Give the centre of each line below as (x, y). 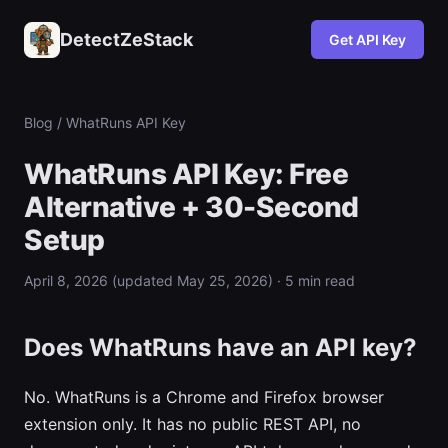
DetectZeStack (126, 39)
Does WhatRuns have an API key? (220, 347)
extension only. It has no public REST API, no (192, 424)
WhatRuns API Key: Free (186, 174)
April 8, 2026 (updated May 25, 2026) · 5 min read (189, 280)
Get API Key (367, 39)
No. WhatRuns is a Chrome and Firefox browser (204, 397)
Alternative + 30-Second (191, 207)
